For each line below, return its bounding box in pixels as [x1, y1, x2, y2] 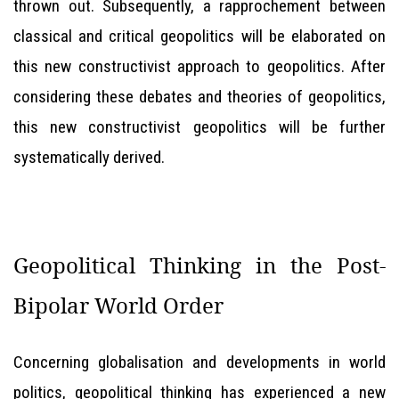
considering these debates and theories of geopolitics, [13, 86, 386, 107]
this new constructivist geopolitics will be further [13, 117, 386, 137]
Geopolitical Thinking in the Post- [13, 251, 386, 280]
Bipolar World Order [13, 291, 224, 320]
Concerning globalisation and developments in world [13, 352, 386, 372]
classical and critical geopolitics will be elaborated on [13, 26, 386, 46]
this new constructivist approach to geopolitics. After [13, 56, 386, 77]
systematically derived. [13, 147, 165, 167]
